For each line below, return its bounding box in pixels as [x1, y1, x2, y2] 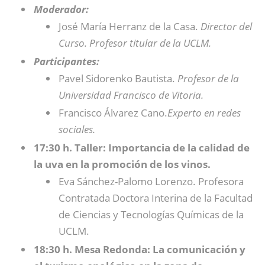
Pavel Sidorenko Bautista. [59, 72, 177, 85]
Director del [201, 20, 252, 33]
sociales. [59, 122, 98, 136]
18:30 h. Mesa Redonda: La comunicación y [34, 243, 245, 256]
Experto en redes [167, 106, 241, 119]
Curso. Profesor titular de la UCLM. [59, 36, 211, 50]
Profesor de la [177, 72, 239, 85]
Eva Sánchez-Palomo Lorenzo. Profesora [59, 174, 244, 188]
